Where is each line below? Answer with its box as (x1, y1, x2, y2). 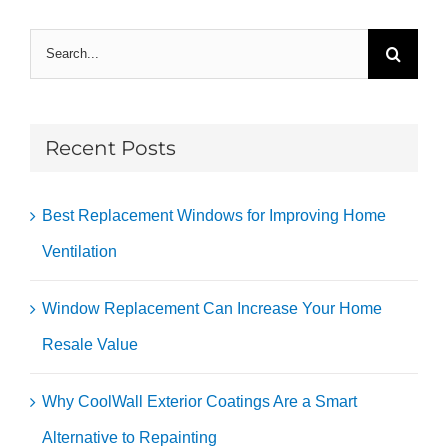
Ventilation (42, 243, 117, 261)
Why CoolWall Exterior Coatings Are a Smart (42, 393, 357, 411)
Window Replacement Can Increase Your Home (42, 300, 382, 318)
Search (29, 36, 80, 54)
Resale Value (42, 336, 138, 354)
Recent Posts (45, 135, 176, 160)
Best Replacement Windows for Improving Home (42, 207, 386, 225)
